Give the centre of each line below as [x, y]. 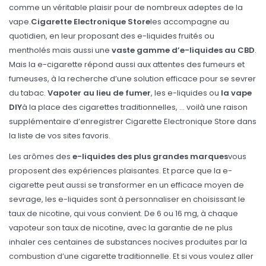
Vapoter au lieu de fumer [99, 93]
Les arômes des [41, 156]
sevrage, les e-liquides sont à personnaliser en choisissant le [127, 199]
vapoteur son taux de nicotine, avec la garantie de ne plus [121, 227]
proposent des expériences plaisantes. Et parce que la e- [121, 170]
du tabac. [28, 93]
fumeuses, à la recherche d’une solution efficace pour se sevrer [132, 79]
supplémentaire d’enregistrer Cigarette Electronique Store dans [133, 122]
